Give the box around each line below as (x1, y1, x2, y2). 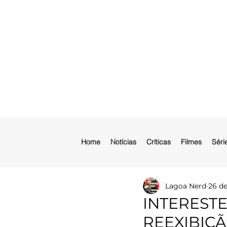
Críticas (146, 137, 171, 146)
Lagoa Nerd (165, 181, 206, 191)
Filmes (181, 137, 202, 146)
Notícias (110, 137, 136, 146)
